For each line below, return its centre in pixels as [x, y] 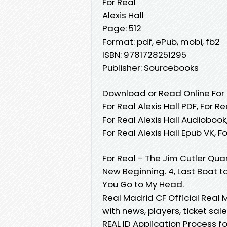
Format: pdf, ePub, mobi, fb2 [161, 41]
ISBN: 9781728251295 [144, 54]
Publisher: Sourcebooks [150, 68]
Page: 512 [122, 28]
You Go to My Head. [143, 184]
